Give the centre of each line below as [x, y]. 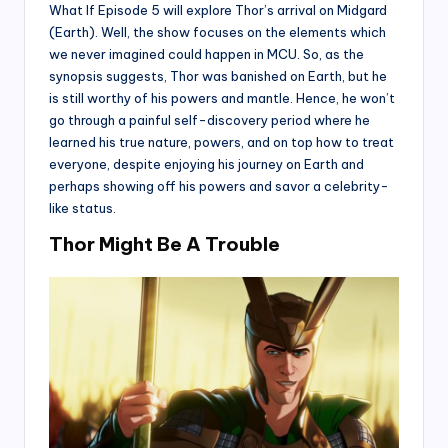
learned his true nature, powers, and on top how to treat [221, 142]
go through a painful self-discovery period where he [209, 120]
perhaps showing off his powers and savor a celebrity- [219, 186]
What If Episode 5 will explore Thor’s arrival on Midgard [218, 10]
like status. [82, 208]
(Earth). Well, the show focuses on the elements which [217, 32]
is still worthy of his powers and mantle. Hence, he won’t [222, 98]
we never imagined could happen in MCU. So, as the [206, 54]
